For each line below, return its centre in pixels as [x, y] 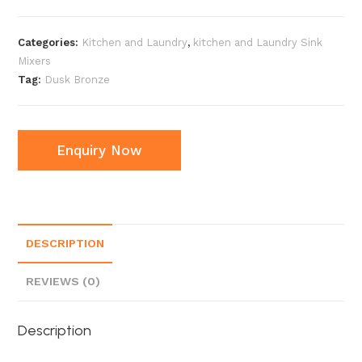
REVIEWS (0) [63, 281]
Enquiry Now [100, 150]
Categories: [50, 42]
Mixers [35, 61]
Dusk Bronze [78, 80]
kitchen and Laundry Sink [258, 42]
